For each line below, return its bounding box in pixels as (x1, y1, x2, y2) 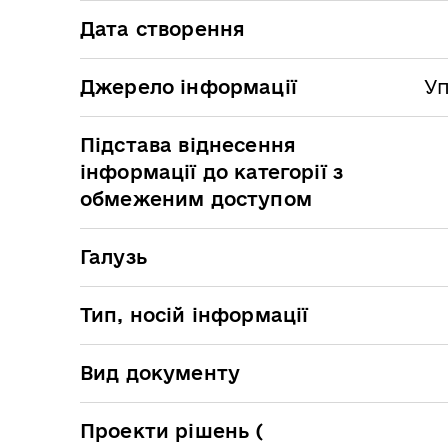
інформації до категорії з (80, 160, 344, 183)
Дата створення (80, 17, 246, 40)
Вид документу (80, 361, 241, 384)
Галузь (80, 245, 147, 268)
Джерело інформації (80, 75, 297, 98)
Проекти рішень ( (80, 419, 265, 442)
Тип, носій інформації (80, 303, 309, 326)
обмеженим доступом (80, 187, 312, 210)
